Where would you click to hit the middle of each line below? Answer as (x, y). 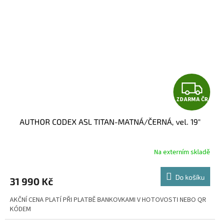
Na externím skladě (182, 152)
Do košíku (190, 177)
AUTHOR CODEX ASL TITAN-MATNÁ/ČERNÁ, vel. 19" (110, 121)
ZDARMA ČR (192, 99)
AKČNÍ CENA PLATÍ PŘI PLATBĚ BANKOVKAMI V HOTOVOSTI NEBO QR (108, 200)
